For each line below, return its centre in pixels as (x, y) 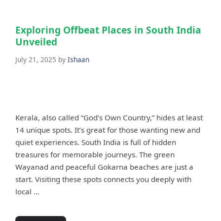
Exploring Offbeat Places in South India (108, 30)
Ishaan (78, 60)
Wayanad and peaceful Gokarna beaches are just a (104, 167)
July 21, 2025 (36, 60)
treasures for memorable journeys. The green (95, 155)
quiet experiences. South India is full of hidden (96, 142)
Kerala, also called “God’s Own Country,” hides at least (109, 118)
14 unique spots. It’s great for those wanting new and (108, 130)
